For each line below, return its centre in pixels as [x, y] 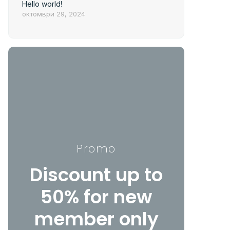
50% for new [97, 197]
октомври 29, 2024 [54, 14]
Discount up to [97, 175]
